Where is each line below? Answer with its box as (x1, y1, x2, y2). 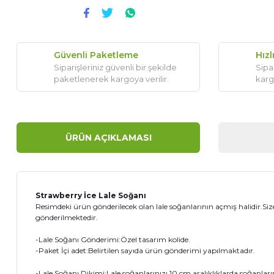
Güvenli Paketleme (54, 50, 138, 61)
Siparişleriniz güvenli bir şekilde (54, 62, 177, 73)
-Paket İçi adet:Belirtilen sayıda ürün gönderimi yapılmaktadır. (35, 246, 255, 256)
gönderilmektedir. (35, 213, 98, 223)
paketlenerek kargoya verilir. (54, 74, 169, 84)
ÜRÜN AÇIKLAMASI (65, 131, 152, 143)
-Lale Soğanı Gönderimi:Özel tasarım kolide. (35, 235, 190, 245)
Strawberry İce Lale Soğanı (35, 191, 146, 201)
